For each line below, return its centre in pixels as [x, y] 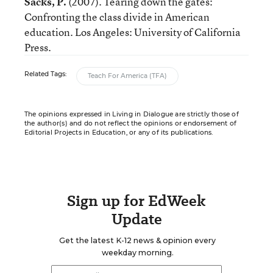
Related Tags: [45, 74]
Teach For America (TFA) [127, 76]
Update [136, 219]
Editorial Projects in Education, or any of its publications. [119, 133]
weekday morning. [137, 253]
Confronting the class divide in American [117, 17]
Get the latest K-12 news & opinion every [137, 240]
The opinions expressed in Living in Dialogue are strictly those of [132, 114]
